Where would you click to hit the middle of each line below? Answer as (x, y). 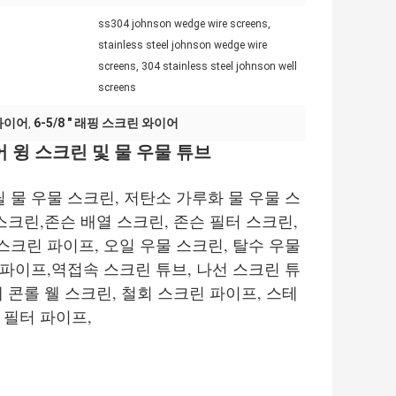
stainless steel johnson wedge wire (183, 46)
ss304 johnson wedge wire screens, (184, 24)
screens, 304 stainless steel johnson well (198, 67)
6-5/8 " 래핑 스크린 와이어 (106, 123)
